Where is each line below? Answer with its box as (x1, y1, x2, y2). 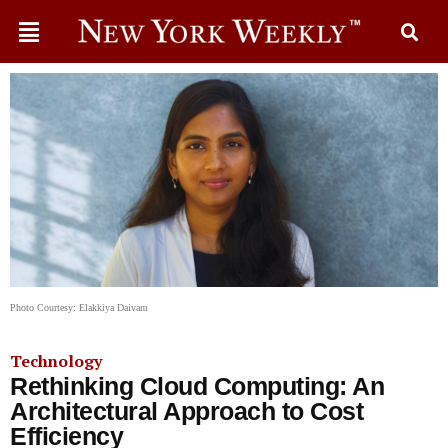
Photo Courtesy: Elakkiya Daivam (10, 302, 148, 313)
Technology (10, 350, 102, 372)
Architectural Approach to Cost (10, 397, 363, 425)
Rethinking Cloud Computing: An (10, 372, 384, 400)
